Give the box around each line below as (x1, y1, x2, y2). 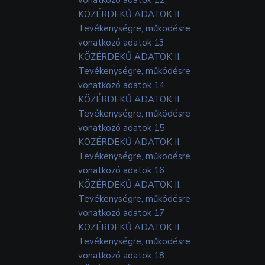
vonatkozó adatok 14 (78, 79, 164, 91)
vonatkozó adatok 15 (78, 121, 164, 134)
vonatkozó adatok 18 (78, 249, 164, 261)
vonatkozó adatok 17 (78, 206, 164, 219)
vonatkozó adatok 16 (78, 164, 164, 176)
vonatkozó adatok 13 (78, 36, 164, 49)
